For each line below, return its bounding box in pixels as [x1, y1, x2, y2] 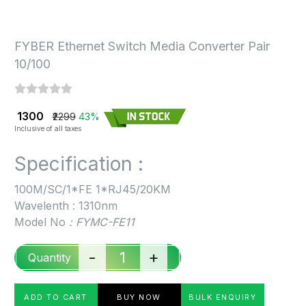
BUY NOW [117, 292, 161, 302]
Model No [14, 215, 66, 229]
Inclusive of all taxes [14, 124, 81, 133]
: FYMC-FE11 [65, 215, 135, 229]
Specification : [14, 152, 143, 176]
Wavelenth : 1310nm [14, 199, 117, 212]
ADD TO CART [24, 292, 87, 302]
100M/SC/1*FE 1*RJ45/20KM [14, 182, 171, 196]
